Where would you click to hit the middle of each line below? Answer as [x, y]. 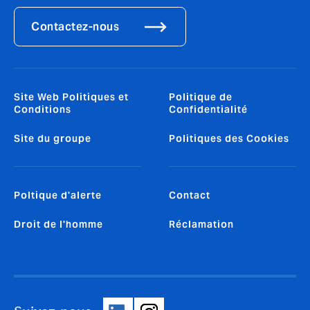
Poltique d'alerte [58, 195]
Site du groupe [53, 138]
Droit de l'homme [58, 224]
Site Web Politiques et [71, 97]
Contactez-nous [75, 26]
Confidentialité [208, 109]
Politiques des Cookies [229, 138]
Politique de [201, 97]
